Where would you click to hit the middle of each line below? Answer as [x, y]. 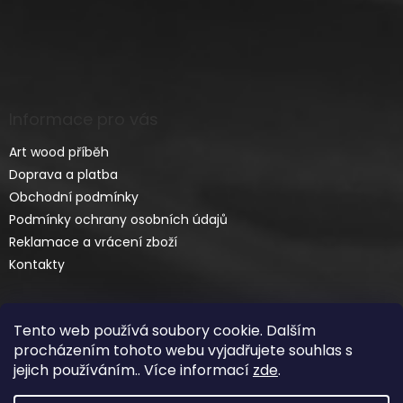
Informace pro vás [84, 120]
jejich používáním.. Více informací [133, 370]
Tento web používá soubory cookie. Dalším [165, 331]
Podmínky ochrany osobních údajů [118, 220]
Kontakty [37, 265]
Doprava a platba [63, 175]
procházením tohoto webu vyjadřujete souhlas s [183, 350]
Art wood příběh [59, 152]
